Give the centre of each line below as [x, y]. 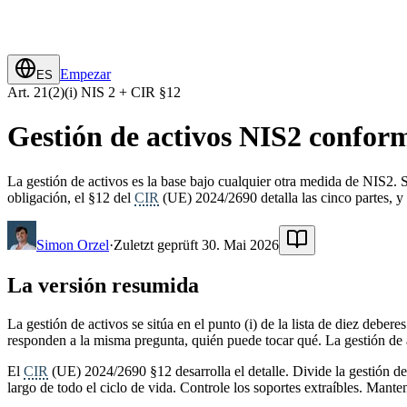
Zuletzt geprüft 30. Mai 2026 [196, 244]
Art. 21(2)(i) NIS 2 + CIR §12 [94, 92]
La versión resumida [103, 285]
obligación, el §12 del [71, 197]
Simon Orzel [73, 244]
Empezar [85, 74]
